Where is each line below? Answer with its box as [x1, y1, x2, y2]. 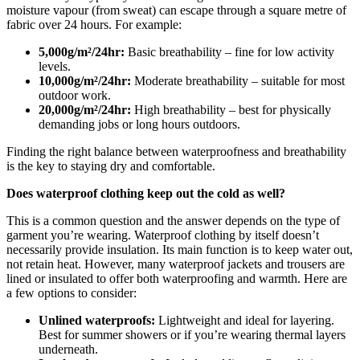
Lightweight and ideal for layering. [155, 313, 334, 327]
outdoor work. [39, 88, 111, 102]
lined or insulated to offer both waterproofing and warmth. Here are [6, 271, 347, 285]
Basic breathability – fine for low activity [125, 44, 334, 59]
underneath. [39, 342, 98, 356]
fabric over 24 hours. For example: [6, 17, 182, 31]
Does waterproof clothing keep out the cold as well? [6, 186, 285, 200]
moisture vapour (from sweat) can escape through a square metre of [6, 2, 346, 17]
